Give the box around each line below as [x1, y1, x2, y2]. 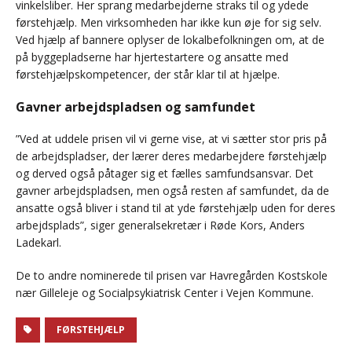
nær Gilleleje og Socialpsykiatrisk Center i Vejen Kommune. [16, 285, 313, 301]
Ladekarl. [16, 235, 61, 251]
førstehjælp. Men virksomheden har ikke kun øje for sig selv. [16, 15, 321, 31]
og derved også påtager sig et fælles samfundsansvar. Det [16, 166, 313, 181]
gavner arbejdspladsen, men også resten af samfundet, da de [16, 183, 329, 199]
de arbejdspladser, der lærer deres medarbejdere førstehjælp [16, 148, 327, 164]
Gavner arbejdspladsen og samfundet [16, 98, 255, 116]
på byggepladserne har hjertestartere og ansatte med [16, 49, 288, 65]
